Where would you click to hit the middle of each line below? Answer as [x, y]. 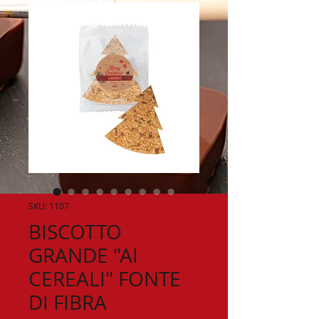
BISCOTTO [75, 232]
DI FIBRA [68, 302]
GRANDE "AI [83, 255]
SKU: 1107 [49, 206]
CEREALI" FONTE [105, 279]
